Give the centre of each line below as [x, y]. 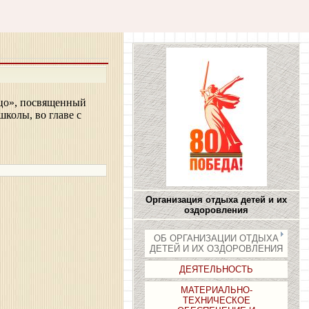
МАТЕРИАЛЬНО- [216, 290]
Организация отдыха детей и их [217, 200]
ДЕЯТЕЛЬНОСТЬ [217, 269]
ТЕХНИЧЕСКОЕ [216, 300]
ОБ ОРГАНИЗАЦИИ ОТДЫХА [217, 238]
